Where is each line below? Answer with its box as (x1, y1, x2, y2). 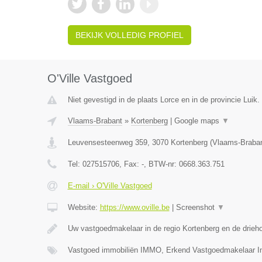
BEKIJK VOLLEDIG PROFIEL (75, 30, 184, 40)
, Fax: (119, 160, 142, 168)
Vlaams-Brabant (67, 116, 122, 125)
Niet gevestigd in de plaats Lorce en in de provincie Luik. (67, 95, 260, 104)
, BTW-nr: (143, 160, 179, 168)
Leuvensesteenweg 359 (67, 138, 147, 147)
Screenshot (175, 203, 217, 212)
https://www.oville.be (99, 203, 170, 212)
